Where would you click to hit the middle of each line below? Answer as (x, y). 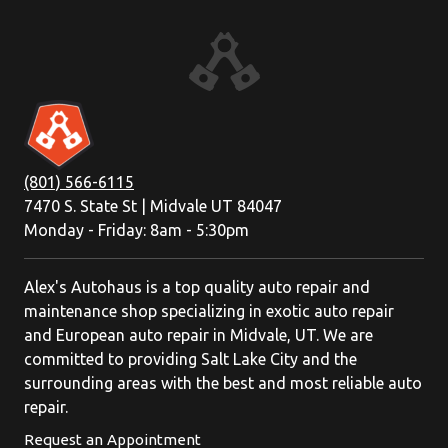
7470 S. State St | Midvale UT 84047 (153, 205)
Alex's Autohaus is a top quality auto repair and (197, 286)
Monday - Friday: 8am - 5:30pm (136, 229)
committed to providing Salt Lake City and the (190, 358)
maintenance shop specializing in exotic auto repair (209, 310)
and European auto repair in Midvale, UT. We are (198, 334)
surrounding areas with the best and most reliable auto (223, 382)
